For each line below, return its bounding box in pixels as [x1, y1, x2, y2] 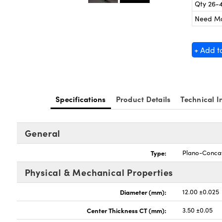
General [24, 127, 61, 139]
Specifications [55, 94, 106, 104]
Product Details [115, 94, 171, 104]
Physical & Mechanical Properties [24, 166, 173, 178]
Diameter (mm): [120, 187, 167, 196]
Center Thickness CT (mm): [87, 206, 167, 215]
